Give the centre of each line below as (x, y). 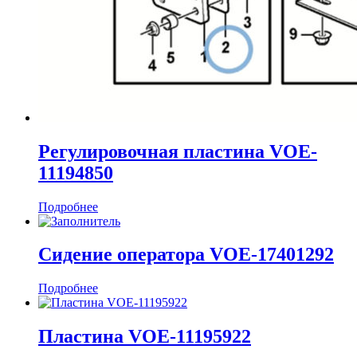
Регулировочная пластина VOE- (178, 151)
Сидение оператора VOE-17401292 (186, 255)
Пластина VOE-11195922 (145, 337)
